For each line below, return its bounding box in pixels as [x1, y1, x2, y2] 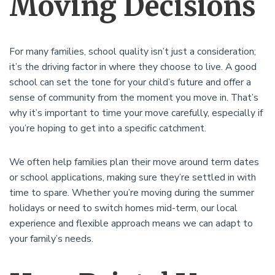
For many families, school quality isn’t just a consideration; [9, 45, 256, 59]
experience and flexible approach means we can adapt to [9, 217, 253, 231]
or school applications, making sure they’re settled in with [9, 171, 256, 185]
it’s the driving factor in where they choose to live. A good [9, 60, 257, 74]
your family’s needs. [9, 232, 93, 246]
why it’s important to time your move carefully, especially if [9, 106, 263, 120]
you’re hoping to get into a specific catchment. [9, 122, 206, 136]
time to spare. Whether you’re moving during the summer [9, 186, 254, 200]
